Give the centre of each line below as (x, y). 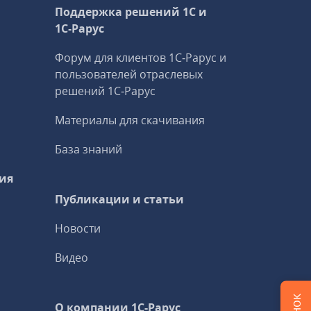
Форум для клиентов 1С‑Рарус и (141, 58)
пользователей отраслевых (129, 74)
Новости (78, 228)
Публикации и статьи (120, 199)
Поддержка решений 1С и (131, 12)
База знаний (89, 149)
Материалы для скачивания (130, 120)
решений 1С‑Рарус (106, 91)
